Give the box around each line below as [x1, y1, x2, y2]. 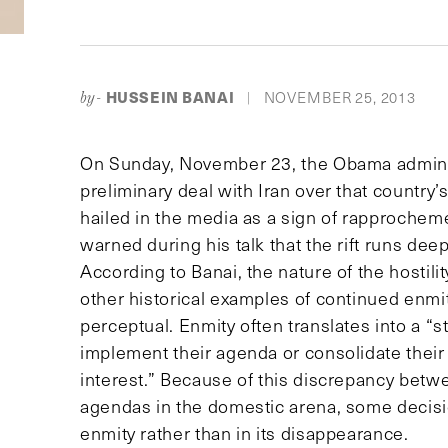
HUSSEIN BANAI [105, 86, 235, 108]
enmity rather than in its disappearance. [80, 421, 409, 446]
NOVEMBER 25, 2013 [263, 87, 416, 108]
